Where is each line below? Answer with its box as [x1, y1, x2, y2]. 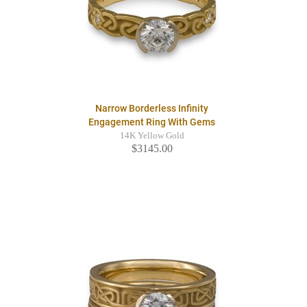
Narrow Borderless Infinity [95, 103, 208, 114]
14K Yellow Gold [119, 131, 184, 141]
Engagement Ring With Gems [88, 116, 215, 128]
